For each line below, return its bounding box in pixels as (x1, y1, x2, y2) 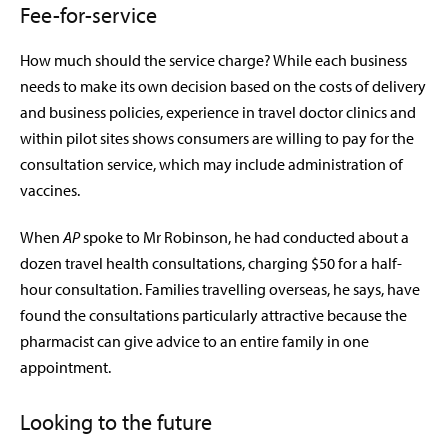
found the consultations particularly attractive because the (20, 305, 407, 326)
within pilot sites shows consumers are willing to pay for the (20, 128, 414, 149)
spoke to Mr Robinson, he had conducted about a (80, 227, 409, 248)
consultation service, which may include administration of (20, 154, 403, 175)
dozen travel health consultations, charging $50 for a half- (20, 253, 402, 274)
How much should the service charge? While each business (20, 50, 407, 71)
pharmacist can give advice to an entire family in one (20, 331, 369, 352)
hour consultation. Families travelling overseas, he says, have (20, 279, 420, 300)
